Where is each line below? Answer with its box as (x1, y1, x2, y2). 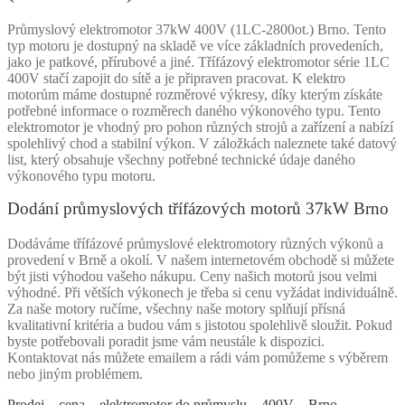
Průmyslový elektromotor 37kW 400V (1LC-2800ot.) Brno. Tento (7, 22, 386, 38)
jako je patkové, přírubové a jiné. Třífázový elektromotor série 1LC (7, 54, 390, 71)
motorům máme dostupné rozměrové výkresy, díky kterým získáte (7, 87, 382, 103)
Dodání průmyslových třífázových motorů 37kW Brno (7, 199, 389, 219)
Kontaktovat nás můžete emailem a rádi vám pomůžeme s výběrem (7, 349, 388, 365)
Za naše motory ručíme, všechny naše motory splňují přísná (7, 300, 345, 316)
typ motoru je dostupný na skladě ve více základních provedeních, (7, 38, 383, 54)
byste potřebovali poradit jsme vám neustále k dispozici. (7, 333, 325, 349)
